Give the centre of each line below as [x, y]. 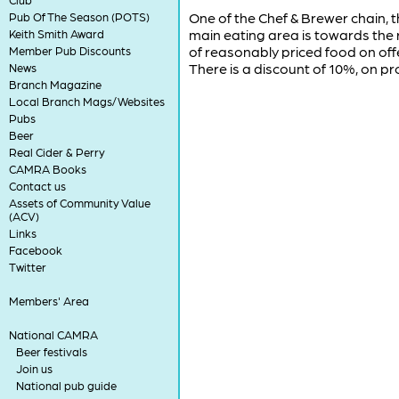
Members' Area [49, 301]
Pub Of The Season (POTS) [79, 16]
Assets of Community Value [79, 203]
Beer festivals [51, 351]
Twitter [27, 267]
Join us [34, 368]
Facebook [35, 250]
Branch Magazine [55, 84]
